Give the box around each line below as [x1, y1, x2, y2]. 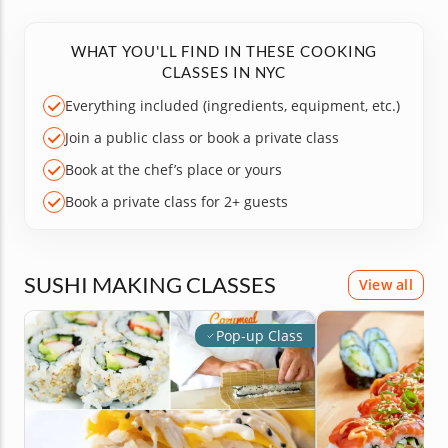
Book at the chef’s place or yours [65, 160, 282, 179]
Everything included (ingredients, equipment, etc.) [65, 96, 400, 115]
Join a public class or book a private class [65, 128, 339, 147]
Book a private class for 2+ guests [65, 192, 288, 211]
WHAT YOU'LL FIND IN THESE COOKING [70, 42, 378, 60]
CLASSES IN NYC [161, 63, 287, 81]
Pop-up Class [216, 326, 303, 345]
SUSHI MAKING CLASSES [24, 271, 276, 298]
